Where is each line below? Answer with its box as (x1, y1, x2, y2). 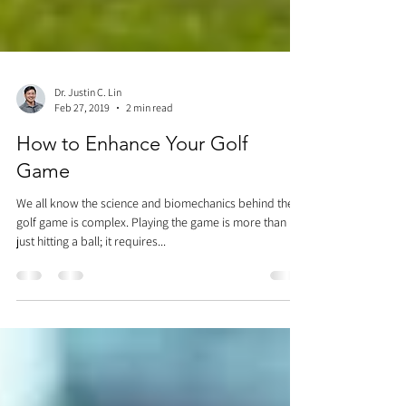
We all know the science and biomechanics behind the (16, 240, 294, 256)
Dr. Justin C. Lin (54, 130, 121, 144)
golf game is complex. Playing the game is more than (16, 259, 286, 275)
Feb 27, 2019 (54, 146, 110, 159)
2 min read (126, 146, 173, 159)
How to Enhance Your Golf (16, 177, 248, 201)
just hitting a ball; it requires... (16, 278, 166, 295)
